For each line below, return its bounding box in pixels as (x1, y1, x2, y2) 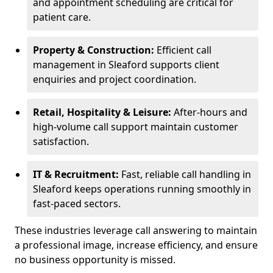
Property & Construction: (33, 43, 154, 57)
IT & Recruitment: (33, 168, 119, 181)
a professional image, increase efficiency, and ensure (15, 238, 258, 252)
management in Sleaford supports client (33, 58, 219, 71)
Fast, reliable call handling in (119, 168, 251, 181)
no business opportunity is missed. (15, 253, 175, 266)
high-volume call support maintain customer (33, 120, 238, 133)
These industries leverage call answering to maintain (15, 224, 257, 237)
